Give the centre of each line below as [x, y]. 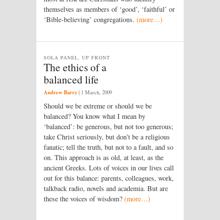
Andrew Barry [60, 92]
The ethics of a [75, 67]
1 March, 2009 [96, 92]
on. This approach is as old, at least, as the [104, 157]
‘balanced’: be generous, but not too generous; [109, 126]
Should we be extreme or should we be [98, 106]
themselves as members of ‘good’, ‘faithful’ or [109, 9]
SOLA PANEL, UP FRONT [77, 57]
